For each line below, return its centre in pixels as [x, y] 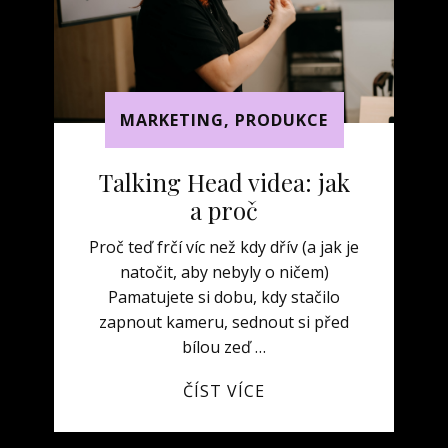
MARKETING [172, 120]
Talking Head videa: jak [224, 182]
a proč [224, 210]
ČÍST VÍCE [224, 391]
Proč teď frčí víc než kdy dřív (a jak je [224, 247]
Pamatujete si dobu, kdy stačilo [224, 297]
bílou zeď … [224, 347]
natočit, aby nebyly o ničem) [224, 272]
